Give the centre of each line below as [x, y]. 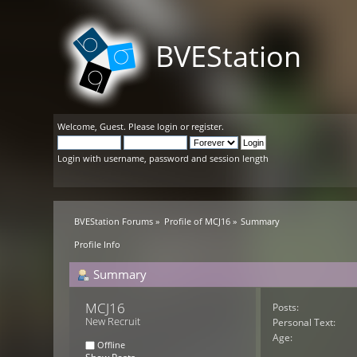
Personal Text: [304, 322]
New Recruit [113, 321]
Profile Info [98, 245]
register [207, 126]
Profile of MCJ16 [197, 221]
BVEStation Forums [114, 221]
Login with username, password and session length [163, 158]
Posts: [285, 307]
